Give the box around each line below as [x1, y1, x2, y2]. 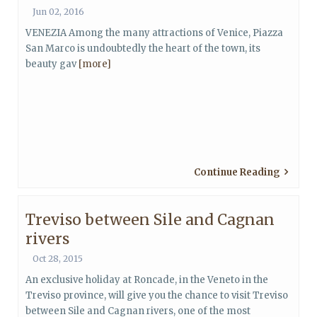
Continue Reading [194, 166, 280, 178]
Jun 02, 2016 [33, 6, 84, 17]
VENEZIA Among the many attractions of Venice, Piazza [25, 27, 283, 39]
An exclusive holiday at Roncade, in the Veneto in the [25, 274, 268, 286]
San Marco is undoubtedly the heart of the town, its [25, 42, 260, 54]
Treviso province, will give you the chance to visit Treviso [25, 289, 288, 301]
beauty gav [25, 58, 79, 70]
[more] [79, 58, 111, 70]
